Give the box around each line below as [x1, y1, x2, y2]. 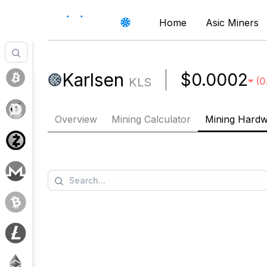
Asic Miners [205, 16, 259, 29]
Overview [54, 113, 97, 125]
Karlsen [61, 69, 124, 91]
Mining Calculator [111, 113, 191, 125]
